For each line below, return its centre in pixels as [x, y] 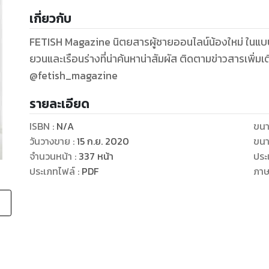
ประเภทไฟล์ [52, 171]
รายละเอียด [59, 104]
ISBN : [43, 126]
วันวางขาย [50, 141]
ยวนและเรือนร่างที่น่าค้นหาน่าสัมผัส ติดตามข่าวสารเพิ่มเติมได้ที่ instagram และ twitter [104, 59]
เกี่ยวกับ [50, 19]
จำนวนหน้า [50, 156]
